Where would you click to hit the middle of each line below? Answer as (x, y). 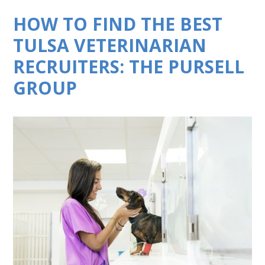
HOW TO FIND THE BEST (118, 24)
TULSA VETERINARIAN (110, 45)
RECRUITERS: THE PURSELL (129, 67)
